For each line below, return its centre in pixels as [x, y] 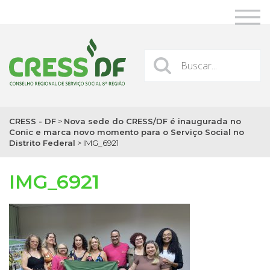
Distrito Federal [42, 143]
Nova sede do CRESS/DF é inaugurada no [152, 121]
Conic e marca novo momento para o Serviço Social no [127, 132]
